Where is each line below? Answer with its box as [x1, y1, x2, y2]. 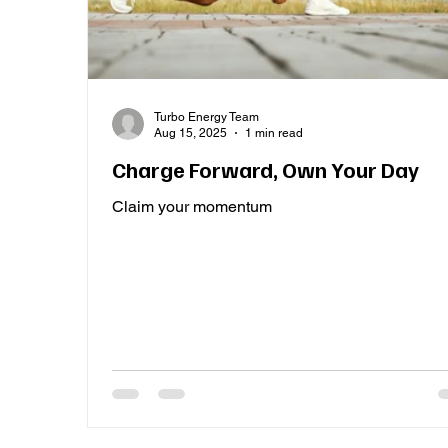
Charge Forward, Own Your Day [112, 154, 420, 183]
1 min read [245, 126, 304, 141]
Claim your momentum [112, 196, 273, 216]
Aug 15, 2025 [154, 126, 228, 141]
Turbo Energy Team [154, 109, 260, 124]
